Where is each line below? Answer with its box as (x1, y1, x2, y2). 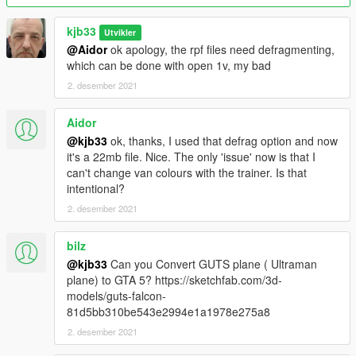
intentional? (67, 180, 125, 197)
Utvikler (104, 26, 137, 39)
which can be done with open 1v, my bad (67, 57, 271, 74)
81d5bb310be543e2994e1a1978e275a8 (67, 304, 270, 320)
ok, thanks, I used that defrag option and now (107, 133, 338, 149)
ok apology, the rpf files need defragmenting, (107, 41, 335, 58)
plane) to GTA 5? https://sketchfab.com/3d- (67, 272, 282, 288)
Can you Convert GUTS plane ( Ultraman (107, 256, 317, 273)
